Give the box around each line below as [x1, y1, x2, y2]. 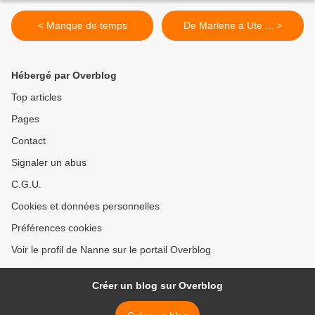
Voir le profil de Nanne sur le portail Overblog [11, 244, 211, 256]
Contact [11, 135, 46, 147]
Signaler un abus [11, 157, 86, 169]
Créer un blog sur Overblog [92, 280, 223, 292]
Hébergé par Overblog [11, 70, 117, 82]
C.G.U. [11, 179, 41, 191]
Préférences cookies [11, 222, 102, 234]
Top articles [11, 91, 62, 103]
